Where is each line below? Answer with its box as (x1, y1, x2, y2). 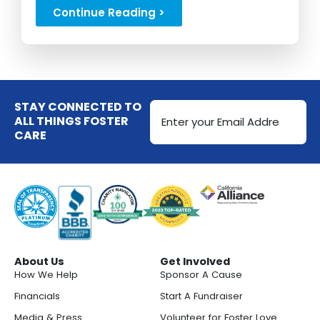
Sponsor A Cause (160, 268, 242, 281)
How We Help (14, 268, 78, 281)
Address (149, 112, 200, 129)
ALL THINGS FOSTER (14, 113, 129, 130)
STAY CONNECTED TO (14, 99, 141, 116)
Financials (14, 289, 60, 303)
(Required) (151, 129, 201, 143)
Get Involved (160, 254, 230, 269)
